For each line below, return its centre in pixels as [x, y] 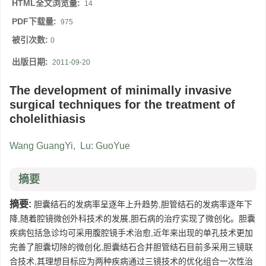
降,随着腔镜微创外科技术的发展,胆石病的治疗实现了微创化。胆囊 [132, 219]
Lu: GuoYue [105, 146]
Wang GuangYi [41, 146]
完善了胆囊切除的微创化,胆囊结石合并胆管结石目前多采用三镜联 [131, 247]
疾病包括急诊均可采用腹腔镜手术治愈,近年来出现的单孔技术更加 [131, 233]
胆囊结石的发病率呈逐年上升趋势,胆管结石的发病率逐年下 [142, 205]
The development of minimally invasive [121, 91]
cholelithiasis [47, 119]
